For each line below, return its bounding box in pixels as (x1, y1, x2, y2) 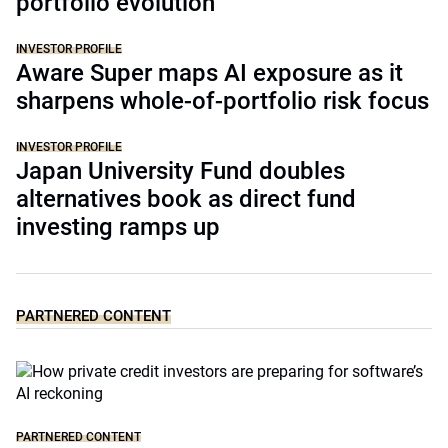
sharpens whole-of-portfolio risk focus (16, 87, 429, 115)
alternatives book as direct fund (16, 185, 356, 213)
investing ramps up (16, 213, 220, 241)
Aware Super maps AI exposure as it (16, 59, 403, 87)
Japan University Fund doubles (16, 157, 345, 185)
